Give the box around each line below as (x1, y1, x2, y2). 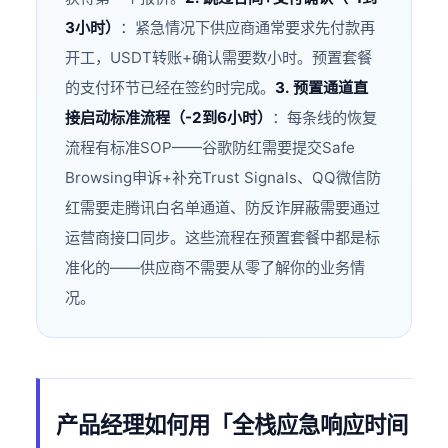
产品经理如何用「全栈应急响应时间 (56, 411, 409, 439)
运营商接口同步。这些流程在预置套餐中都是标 (65, 228, 381, 248)
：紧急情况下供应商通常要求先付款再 (120, 18, 376, 38)
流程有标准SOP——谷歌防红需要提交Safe (65, 138, 356, 158)
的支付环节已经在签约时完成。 (65, 78, 276, 98)
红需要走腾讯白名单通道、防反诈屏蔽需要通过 (65, 198, 381, 218)
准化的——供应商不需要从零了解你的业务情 (65, 258, 366, 278)
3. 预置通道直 (275, 78, 369, 98)
